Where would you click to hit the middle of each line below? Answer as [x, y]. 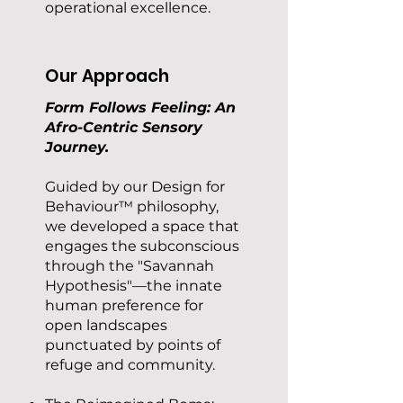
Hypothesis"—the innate [134, 286]
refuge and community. [130, 365]
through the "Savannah [130, 266]
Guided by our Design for [135, 187]
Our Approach [107, 76]
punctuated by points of [133, 345]
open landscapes [106, 325]
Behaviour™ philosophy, [132, 206]
